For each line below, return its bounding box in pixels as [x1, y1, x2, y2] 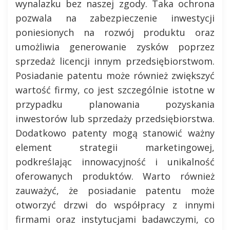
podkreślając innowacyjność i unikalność [15, 156, 215, 168]
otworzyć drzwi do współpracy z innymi [15, 199, 215, 211]
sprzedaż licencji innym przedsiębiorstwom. [15, 55, 215, 67]
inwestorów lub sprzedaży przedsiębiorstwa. [15, 112, 215, 125]
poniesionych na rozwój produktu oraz [15, 26, 215, 39]
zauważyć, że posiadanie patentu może [15, 184, 215, 197]
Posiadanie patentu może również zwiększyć [15, 69, 215, 82]
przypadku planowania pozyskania [15, 98, 215, 110]
